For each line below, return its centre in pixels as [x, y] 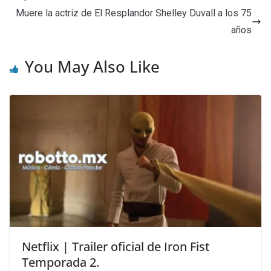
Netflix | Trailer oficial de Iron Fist [116, 247]
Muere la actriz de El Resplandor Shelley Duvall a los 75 [134, 13]
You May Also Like [92, 66]
